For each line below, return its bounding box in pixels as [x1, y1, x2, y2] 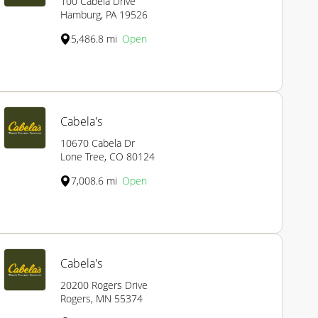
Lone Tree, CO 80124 [60, 150, 155, 164]
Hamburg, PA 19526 [60, 8, 148, 22]
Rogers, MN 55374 [60, 292, 143, 306]
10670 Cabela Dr [60, 136, 135, 150]
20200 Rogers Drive [60, 278, 148, 292]
